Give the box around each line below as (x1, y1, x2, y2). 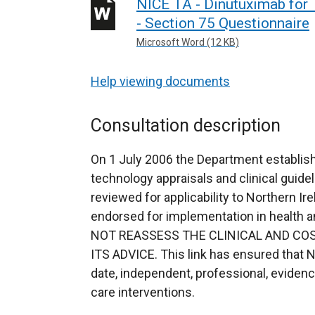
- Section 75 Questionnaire (136, 14, 309, 32)
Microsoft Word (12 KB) (136, 36, 239, 48)
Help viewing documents (91, 74, 230, 89)
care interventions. (91, 285, 195, 300)
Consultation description (91, 115, 281, 136)
